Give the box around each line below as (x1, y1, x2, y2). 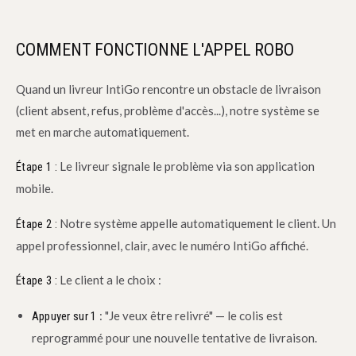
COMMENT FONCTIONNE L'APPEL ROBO (16, 40, 294, 60)
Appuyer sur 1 (31, 308, 97, 323)
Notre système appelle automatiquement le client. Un (56, 215, 336, 230)
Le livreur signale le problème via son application (56, 159, 315, 174)
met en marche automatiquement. (16, 124, 190, 139)
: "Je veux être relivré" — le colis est (96, 308, 283, 323)
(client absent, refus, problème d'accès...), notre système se (16, 103, 320, 118)
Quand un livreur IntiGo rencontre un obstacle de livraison (16, 81, 322, 96)
